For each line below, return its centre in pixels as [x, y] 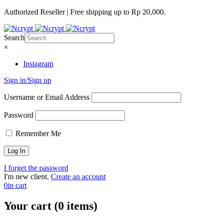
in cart [17, 185]
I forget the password [36, 168]
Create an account [78, 177]
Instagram [38, 64]
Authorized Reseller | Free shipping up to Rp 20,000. [85, 12]
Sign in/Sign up [28, 80]
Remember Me [37, 133]
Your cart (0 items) [51, 206]
